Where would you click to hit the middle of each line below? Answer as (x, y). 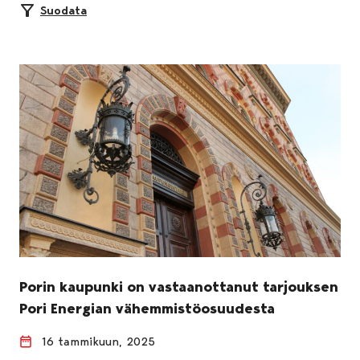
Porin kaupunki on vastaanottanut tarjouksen (179, 286)
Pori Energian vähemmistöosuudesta (147, 308)
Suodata (63, 10)
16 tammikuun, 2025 (98, 341)
